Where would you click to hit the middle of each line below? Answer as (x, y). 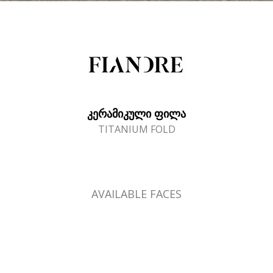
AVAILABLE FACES (136, 194)
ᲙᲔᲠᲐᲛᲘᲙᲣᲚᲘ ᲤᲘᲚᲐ (136, 113)
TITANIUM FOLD (136, 129)
